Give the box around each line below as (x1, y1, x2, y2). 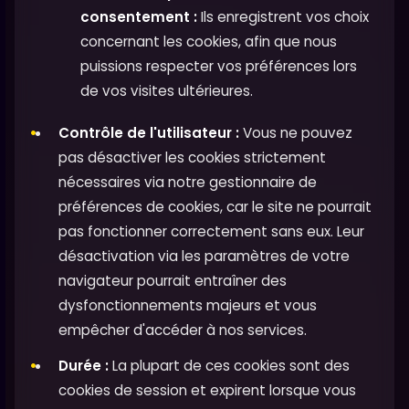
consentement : (80, 6, 197, 26)
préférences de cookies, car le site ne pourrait (58, 196, 372, 216)
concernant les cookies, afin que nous (80, 31, 337, 51)
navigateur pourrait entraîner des (58, 270, 287, 290)
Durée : (58, 355, 109, 375)
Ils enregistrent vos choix (197, 6, 369, 26)
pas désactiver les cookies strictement (58, 147, 326, 167)
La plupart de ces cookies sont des (109, 355, 350, 375)
